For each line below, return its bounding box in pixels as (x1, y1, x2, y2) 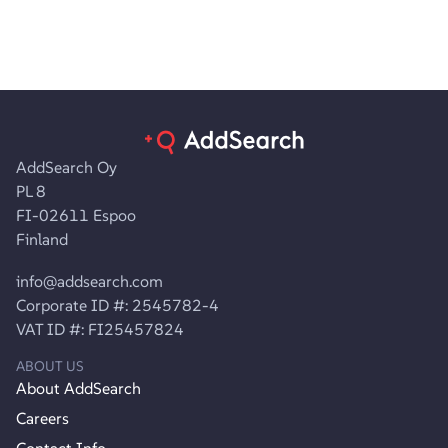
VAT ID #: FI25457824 (16, 319, 184, 339)
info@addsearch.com (16, 271, 163, 291)
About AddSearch (16, 378, 141, 398)
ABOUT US (16, 357, 84, 375)
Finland (16, 229, 68, 249)
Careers (16, 408, 69, 428)
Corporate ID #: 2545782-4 (16, 295, 219, 315)
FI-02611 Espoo (16, 205, 146, 225)
